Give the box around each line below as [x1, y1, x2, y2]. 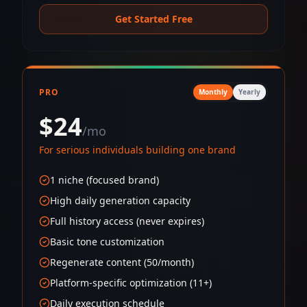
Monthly [199, 87, 228, 97]
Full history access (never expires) [50, 214, 204, 228]
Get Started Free [114, 12, 193, 25]
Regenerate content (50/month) [50, 256, 194, 269]
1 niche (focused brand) [50, 173, 159, 186]
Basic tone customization [50, 235, 164, 248]
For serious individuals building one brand [39, 143, 236, 156]
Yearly [238, 87, 260, 97]
